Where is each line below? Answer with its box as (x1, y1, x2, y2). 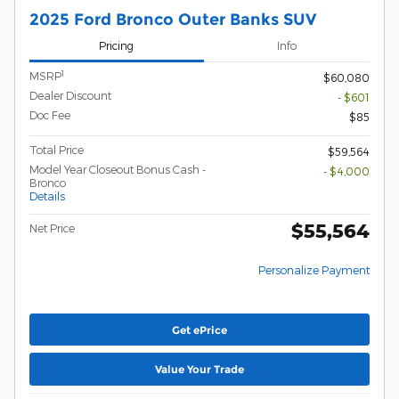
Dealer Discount (29, 89, 111, 102)
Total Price (29, 143, 84, 157)
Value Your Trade (155, 362, 244, 377)
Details (29, 190, 65, 203)
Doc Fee (29, 109, 70, 122)
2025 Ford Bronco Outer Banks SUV (29, 9, 316, 28)
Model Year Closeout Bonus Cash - (29, 163, 206, 176)
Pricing (99, 38, 134, 52)
